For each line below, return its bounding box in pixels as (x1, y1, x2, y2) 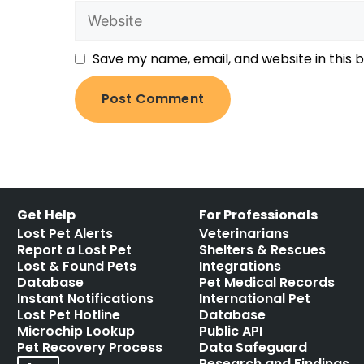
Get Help (17, 206, 76, 225)
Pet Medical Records (199, 273, 336, 292)
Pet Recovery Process (17, 338, 163, 357)
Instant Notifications (17, 289, 154, 309)
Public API (199, 322, 263, 341)
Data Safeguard (199, 338, 308, 357)
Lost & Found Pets (17, 257, 137, 276)
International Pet (199, 289, 311, 309)
